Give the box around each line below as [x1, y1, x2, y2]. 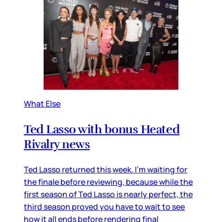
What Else [24, 98, 60, 110]
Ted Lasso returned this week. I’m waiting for [24, 164, 187, 175]
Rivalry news [24, 137, 90, 152]
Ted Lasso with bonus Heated [24, 122, 180, 137]
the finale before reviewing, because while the [24, 176, 193, 188]
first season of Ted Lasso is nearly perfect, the [24, 189, 193, 200]
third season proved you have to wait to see [24, 201, 185, 213]
